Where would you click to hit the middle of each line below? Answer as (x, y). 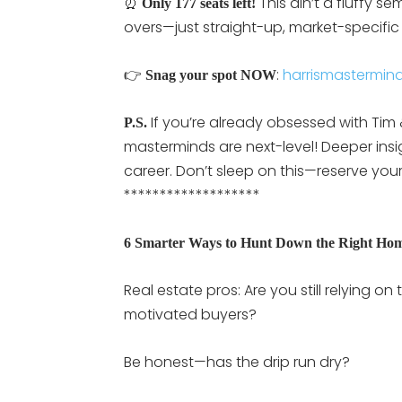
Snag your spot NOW (211, 74)
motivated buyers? (190, 314)
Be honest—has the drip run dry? (237, 362)
